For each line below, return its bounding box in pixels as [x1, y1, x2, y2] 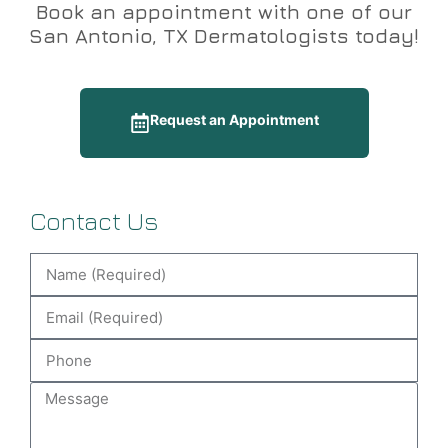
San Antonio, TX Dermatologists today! [29, 24, 419, 48]
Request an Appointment [149, 111, 319, 129]
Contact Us [30, 206, 158, 236]
